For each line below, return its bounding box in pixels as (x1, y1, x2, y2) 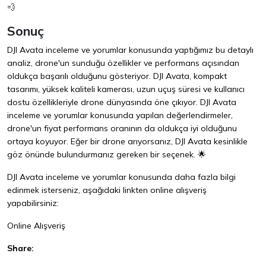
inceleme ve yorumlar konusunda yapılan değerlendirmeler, (7, 110, 233, 121)
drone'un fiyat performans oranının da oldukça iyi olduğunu (7, 123, 237, 134)
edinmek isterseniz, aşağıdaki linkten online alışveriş (7, 185, 207, 196)
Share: (7, 243, 34, 254)
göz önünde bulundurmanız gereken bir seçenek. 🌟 (7, 149, 206, 160)
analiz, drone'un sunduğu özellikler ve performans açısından (7, 58, 239, 69)
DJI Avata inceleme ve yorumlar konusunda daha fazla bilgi (7, 172, 236, 183)
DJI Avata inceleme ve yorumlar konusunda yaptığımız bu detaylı (7, 45, 254, 56)
